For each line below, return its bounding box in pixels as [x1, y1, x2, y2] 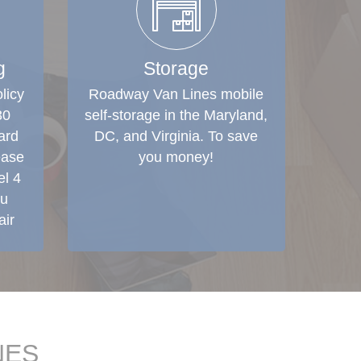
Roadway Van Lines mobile [89, 86, 263, 102]
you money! [139, 149, 214, 165]
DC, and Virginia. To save [94, 128, 258, 144]
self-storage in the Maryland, [85, 107, 268, 123]
